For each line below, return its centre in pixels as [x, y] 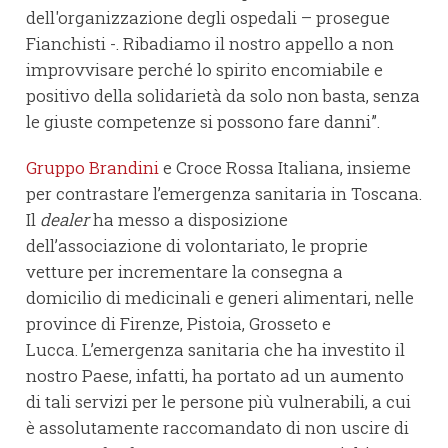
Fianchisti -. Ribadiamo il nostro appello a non [210, 44]
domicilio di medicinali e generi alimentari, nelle [220, 298]
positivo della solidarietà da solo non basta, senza [223, 96]
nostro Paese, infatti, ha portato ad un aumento [215, 376]
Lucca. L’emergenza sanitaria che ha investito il [215, 350]
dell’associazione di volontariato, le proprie [197, 246]
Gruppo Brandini [92, 168]
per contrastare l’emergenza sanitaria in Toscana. [224, 194]
